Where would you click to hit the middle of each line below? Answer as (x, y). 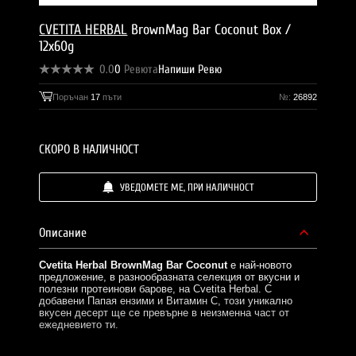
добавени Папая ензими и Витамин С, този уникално (166, 300)
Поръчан (72, 97)
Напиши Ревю (190, 70)
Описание (63, 232)
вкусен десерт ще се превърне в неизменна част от (164, 312)
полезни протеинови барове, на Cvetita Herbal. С (156, 288)
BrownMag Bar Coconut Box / (209, 29)
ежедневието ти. (79, 324)
